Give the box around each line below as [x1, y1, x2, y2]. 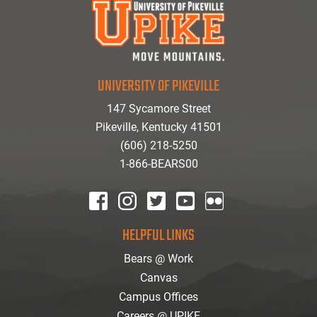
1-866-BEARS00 [119, 157, 198, 171]
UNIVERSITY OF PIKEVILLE [98, 74, 219, 98]
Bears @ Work [124, 252, 193, 265]
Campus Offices [119, 290, 198, 304]
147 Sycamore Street [106, 102, 211, 115]
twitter [145, 213, 177, 226]
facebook [87, 213, 134, 226]
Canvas [139, 271, 178, 284]
